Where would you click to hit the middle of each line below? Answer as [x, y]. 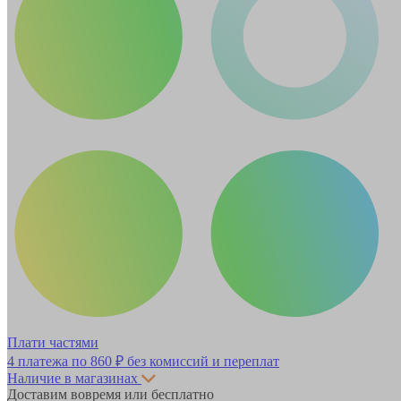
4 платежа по [49, 361]
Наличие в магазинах [73, 378]
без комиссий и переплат [201, 361]
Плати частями [53, 342]
